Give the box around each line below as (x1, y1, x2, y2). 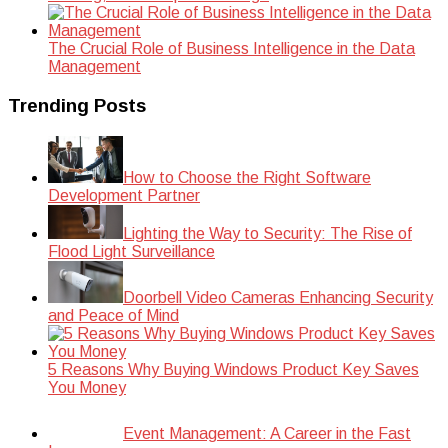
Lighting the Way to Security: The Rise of (123, 224, 412, 242)
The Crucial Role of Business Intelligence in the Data (48, 40, 415, 58)
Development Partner (48, 186, 200, 204)
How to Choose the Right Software (123, 168, 371, 186)
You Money (48, 378, 126, 396)
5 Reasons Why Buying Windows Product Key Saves (48, 360, 419, 378)
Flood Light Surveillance (48, 242, 215, 260)
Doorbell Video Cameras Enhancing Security (123, 288, 433, 306)
